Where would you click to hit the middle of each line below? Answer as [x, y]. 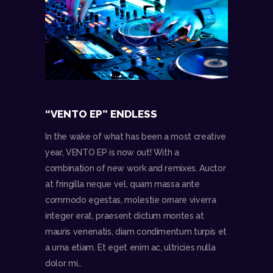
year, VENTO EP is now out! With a [112, 153]
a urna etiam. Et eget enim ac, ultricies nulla [130, 248]
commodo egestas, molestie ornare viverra [131, 200]
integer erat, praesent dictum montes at [125, 216]
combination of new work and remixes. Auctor [136, 168]
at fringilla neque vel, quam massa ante [122, 184]
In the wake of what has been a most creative [136, 137]
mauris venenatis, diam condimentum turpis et [136, 232]
